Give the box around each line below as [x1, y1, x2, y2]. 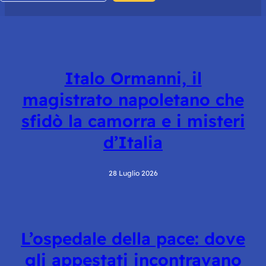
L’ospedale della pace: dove [21, 227, 245, 249]
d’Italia [103, 132, 163, 153]
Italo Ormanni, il [64, 68, 202, 89]
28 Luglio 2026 [108, 168, 158, 178]
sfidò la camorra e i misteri [21, 110, 245, 132]
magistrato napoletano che [22, 89, 244, 110]
